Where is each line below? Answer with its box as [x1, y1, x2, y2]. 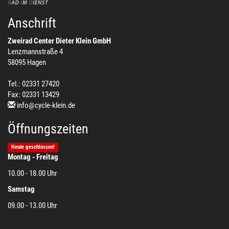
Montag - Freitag [8, 152, 58, 162]
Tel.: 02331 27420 [8, 79, 59, 88]
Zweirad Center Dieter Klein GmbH [8, 36, 111, 45]
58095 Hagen [8, 57, 46, 67]
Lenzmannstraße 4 [8, 47, 63, 56]
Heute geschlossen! [11, 144, 55, 151]
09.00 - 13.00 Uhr [8, 200, 59, 210]
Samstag [8, 185, 35, 194]
